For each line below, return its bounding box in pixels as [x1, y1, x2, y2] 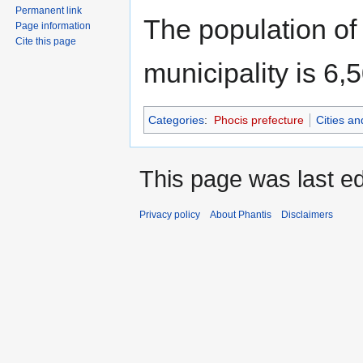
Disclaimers [281, 208, 333, 220]
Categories [148, 113, 204, 126]
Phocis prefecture [213, 113, 304, 126]
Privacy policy [139, 208, 200, 220]
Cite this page [15, 36, 77, 48]
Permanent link [15, 5, 83, 17]
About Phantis [210, 208, 271, 220]
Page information [15, 20, 92, 32]
